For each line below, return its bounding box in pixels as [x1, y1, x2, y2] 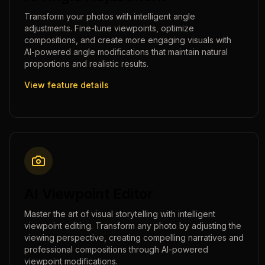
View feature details [24, 80, 109, 90]
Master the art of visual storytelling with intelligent [24, 209, 215, 219]
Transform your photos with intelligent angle [24, 11, 195, 21]
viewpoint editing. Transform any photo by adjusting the [24, 221, 241, 231]
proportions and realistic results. [24, 59, 148, 69]
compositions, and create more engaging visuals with [24, 35, 231, 45]
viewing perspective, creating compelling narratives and [24, 232, 244, 243]
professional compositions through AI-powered [24, 244, 208, 254]
